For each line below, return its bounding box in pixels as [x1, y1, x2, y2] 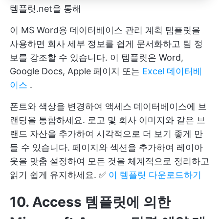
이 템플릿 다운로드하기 [109, 170, 201, 180]
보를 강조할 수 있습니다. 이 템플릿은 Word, [10, 52, 183, 63]
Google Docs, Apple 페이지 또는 [10, 66, 142, 77]
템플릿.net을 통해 [10, 3, 81, 14]
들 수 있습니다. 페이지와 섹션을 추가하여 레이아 [10, 142, 203, 153]
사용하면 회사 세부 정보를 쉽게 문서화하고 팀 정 [10, 39, 203, 49]
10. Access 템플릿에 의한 [10, 194, 171, 211]
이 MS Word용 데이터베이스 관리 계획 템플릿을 [10, 25, 200, 36]
